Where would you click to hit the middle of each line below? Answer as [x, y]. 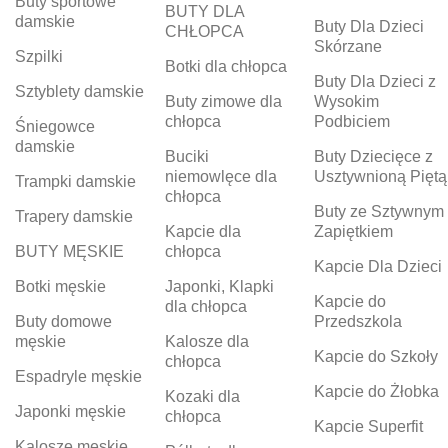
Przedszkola [358, 322]
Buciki [186, 157]
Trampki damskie [75, 182]
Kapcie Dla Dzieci [378, 267]
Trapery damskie [74, 217]
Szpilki [39, 57]
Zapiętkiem [354, 232]
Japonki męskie [70, 412]
